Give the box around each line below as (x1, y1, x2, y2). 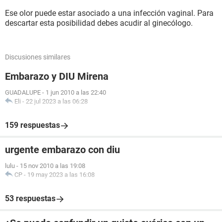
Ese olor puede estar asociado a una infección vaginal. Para (5, 8, 214, 18)
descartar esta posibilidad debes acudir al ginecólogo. (5, 18, 193, 28)
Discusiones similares (5, 53, 70, 61)
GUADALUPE (5, 89, 41, 96)
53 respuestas (5, 194, 55, 203)
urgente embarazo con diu (5, 144, 120, 156)
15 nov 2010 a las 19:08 (20, 162, 85, 169)
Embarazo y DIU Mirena (5, 70, 109, 82)
